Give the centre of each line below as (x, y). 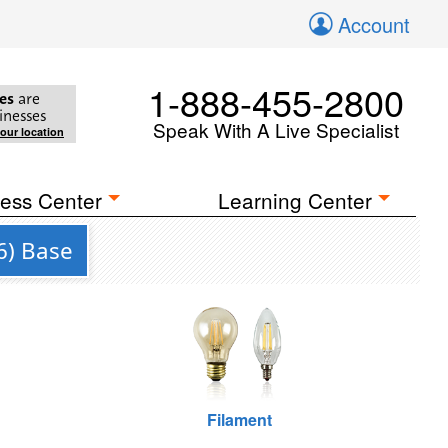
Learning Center (295, 200)
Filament (240, 419)
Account (374, 24)
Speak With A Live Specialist (276, 129)
